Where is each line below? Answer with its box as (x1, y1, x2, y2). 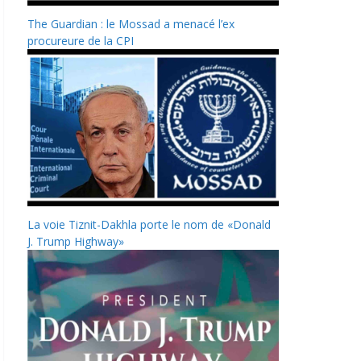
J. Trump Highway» (27, 233, 124, 249)
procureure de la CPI (27, 32, 134, 48)
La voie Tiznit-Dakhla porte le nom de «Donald (27, 216, 271, 232)
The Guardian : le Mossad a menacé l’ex (27, 15, 234, 31)
